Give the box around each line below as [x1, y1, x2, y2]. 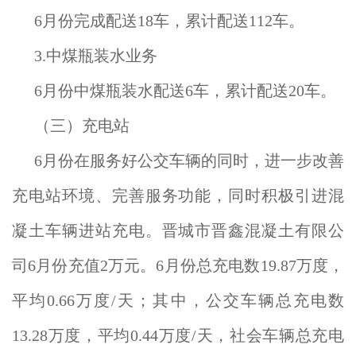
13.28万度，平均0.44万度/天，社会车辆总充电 [12, 327, 344, 344]
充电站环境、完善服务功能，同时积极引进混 [12, 187, 344, 204]
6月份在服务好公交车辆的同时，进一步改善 [34, 152, 344, 169]
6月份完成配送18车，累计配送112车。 [34, 12, 304, 29]
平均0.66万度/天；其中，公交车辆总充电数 [12, 292, 344, 309]
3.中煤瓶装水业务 [34, 47, 157, 64]
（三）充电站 [34, 117, 130, 134]
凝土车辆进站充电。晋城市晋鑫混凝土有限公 [12, 222, 344, 239]
